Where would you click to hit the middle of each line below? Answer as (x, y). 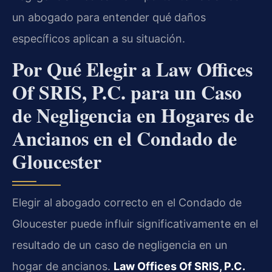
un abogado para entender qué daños (109, 17)
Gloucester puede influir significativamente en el (135, 224)
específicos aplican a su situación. (99, 38)
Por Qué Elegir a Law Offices (132, 69)
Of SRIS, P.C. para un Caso (127, 92)
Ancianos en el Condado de (124, 138)
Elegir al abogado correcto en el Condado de (127, 203)
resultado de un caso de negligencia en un (120, 245)
